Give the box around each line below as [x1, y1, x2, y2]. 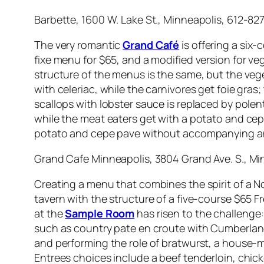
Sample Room [65, 206, 135, 221]
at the [34, 206, 65, 221]
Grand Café [123, 38, 180, 52]
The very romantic [34, 38, 123, 52]
